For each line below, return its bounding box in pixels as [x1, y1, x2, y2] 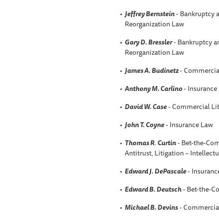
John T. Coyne [124, 119, 164, 130]
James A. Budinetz [124, 65, 178, 76]
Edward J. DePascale [124, 165, 186, 176]
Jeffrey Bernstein [124, 8, 175, 19]
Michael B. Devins [124, 201, 178, 213]
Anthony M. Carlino [124, 83, 182, 94]
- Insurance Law [164, 119, 213, 130]
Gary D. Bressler [124, 36, 172, 47]
